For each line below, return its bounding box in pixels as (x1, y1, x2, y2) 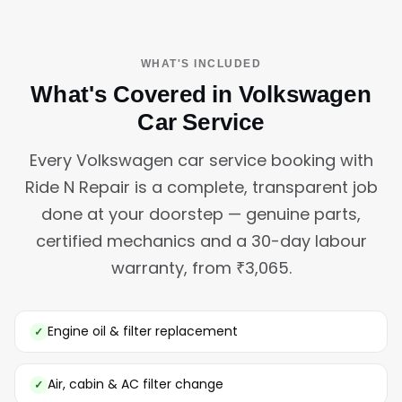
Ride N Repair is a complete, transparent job (24, 175, 378, 198)
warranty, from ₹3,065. (110, 256, 292, 279)
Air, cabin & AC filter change (48, 374, 223, 393)
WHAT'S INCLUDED (140, 57, 262, 70)
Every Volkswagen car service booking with (29, 148, 373, 171)
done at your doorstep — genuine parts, (41, 202, 361, 225)
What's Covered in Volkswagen (31, 80, 371, 108)
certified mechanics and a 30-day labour (35, 229, 367, 252)
